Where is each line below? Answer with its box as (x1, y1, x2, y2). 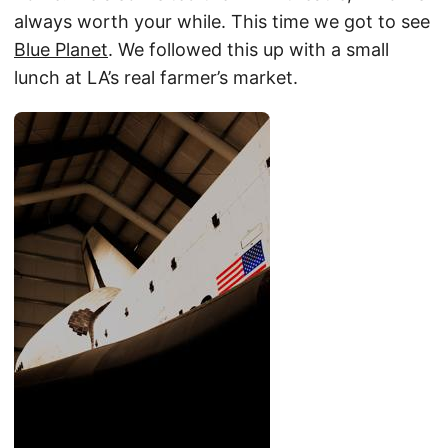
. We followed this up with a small (108, 39, 389, 60)
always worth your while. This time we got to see (14, 11, 430, 32)
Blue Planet (14, 39, 108, 60)
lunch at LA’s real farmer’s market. (14, 67, 298, 88)
